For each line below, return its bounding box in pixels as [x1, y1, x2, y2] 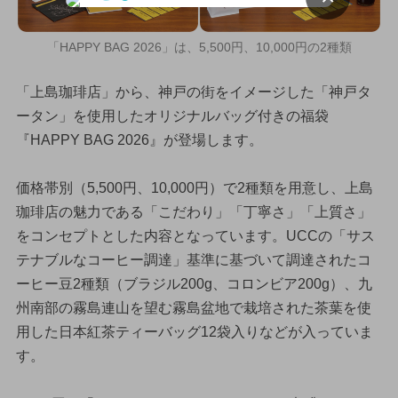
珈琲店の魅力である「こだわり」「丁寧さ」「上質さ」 [15, 204, 371, 220]
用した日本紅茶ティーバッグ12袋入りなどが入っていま [15, 324, 373, 340]
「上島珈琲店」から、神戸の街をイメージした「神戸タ [15, 84, 371, 100]
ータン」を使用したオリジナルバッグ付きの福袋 [15, 108, 329, 124]
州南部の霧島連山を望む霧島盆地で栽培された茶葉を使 [15, 300, 371, 316]
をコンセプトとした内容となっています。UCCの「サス [15, 228, 375, 244]
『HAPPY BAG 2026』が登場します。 [15, 132, 263, 148]
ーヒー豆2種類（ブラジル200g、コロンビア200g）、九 [15, 276, 372, 292]
